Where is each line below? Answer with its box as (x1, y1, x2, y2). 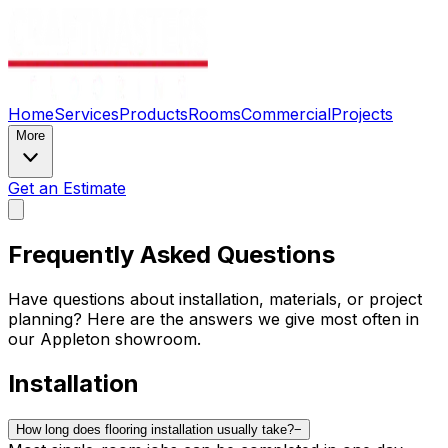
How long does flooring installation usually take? (16, 421, 294, 437)
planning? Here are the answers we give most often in (8, 308, 419, 329)
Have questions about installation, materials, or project (8, 288, 422, 309)
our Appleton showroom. (8, 328, 201, 349)
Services (54, 104, 119, 124)
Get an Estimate (8, 178, 126, 198)
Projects (331, 104, 393, 124)
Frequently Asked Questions (8, 239, 335, 269)
